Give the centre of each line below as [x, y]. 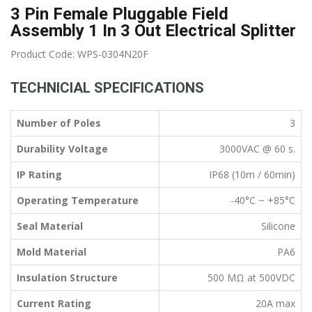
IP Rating [39, 174]
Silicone [278, 226]
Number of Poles [59, 123]
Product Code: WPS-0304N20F [79, 54]
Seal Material [50, 226]
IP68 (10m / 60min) [252, 174]
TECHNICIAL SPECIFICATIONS [107, 87]
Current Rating [54, 303]
